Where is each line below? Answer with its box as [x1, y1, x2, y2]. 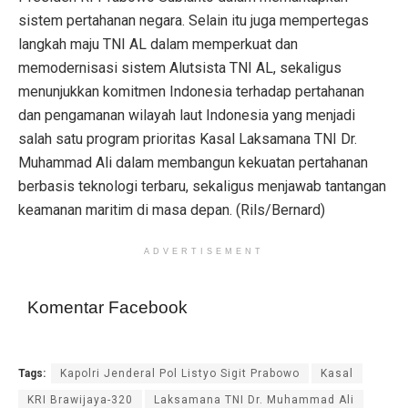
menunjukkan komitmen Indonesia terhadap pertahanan [18, 83, 364, 101]
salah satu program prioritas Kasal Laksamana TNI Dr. [18, 130, 357, 148]
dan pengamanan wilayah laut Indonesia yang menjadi [18, 107, 355, 125]
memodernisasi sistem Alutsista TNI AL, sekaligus [18, 59, 342, 77]
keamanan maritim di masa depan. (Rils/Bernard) [18, 201, 325, 219]
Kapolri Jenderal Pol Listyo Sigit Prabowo [60, 367, 300, 381]
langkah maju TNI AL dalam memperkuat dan [18, 36, 298, 54]
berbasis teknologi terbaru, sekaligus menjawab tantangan [18, 178, 386, 196]
